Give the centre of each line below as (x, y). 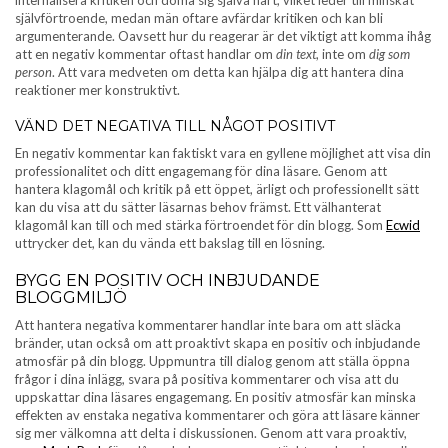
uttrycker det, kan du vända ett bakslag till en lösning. (170, 242)
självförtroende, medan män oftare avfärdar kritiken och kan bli (199, 17)
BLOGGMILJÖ (71, 297)
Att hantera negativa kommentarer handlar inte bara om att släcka (208, 324)
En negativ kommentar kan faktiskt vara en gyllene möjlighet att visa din (223, 152)
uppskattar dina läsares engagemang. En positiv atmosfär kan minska (215, 396)
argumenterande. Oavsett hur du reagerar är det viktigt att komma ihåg (223, 35)
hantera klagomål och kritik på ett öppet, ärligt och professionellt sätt (217, 188)
